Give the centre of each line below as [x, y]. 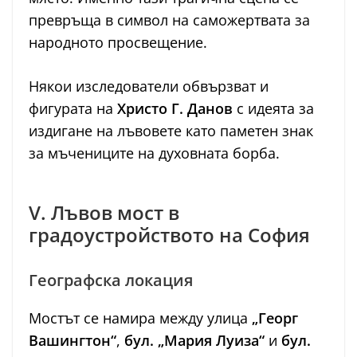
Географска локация [111, 280]
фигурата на [73, 108]
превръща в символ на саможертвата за [169, 20]
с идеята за [273, 108]
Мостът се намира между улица [140, 318]
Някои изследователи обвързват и [149, 86]
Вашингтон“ [73, 340]
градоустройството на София [169, 234]
